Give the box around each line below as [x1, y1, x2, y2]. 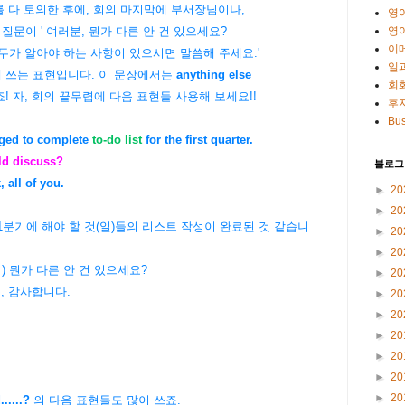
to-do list [92, 133, 142, 147]
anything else [176, 68, 251, 82]
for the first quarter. [142, 133, 253, 147]
